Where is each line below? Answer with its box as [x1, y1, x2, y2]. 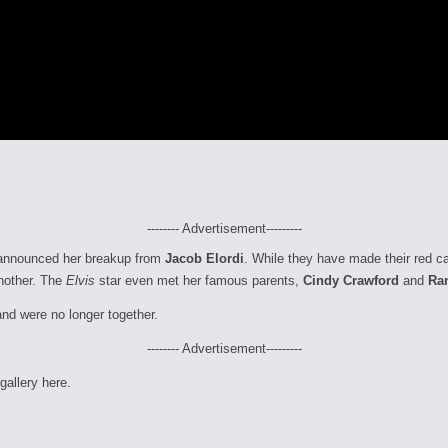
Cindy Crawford [303, 273, 399, 289]
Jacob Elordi [165, 251, 244, 267]
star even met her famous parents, [95, 273, 303, 289]
